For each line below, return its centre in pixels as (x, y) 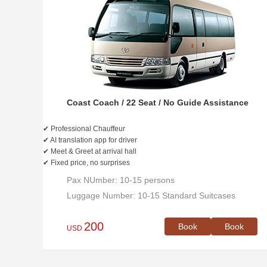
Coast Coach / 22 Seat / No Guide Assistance (158, 103)
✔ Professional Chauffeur (84, 129)
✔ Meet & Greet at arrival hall (90, 151)
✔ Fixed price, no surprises (86, 163)
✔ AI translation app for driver (90, 140)
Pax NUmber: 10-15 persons (121, 180)
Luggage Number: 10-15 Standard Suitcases (151, 195)
